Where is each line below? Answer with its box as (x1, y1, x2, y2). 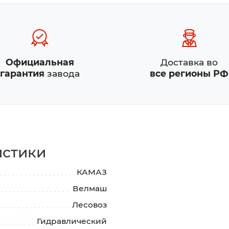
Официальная (5, 57, 74, 68)
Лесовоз (72, 200, 107, 210)
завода (44, 68, 80, 79)
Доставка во (161, 57, 218, 68)
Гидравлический (37, 216, 107, 226)
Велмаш (73, 184, 107, 194)
